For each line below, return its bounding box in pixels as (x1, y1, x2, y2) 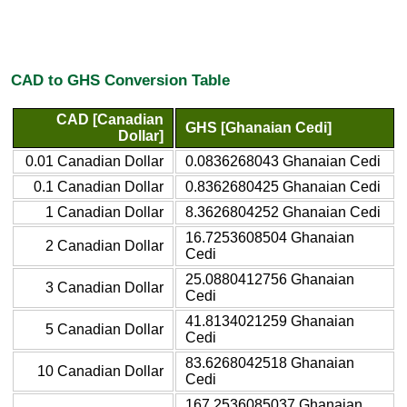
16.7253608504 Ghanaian (185, 229, 354, 245)
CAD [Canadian (56, 111, 164, 127)
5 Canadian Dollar (45, 321, 164, 337)
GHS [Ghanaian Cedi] (185, 119, 332, 135)
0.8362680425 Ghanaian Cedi (185, 178, 381, 194)
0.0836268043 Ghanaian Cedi (185, 153, 381, 169)
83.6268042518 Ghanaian (185, 354, 354, 371)
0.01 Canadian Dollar (25, 153, 164, 169)
